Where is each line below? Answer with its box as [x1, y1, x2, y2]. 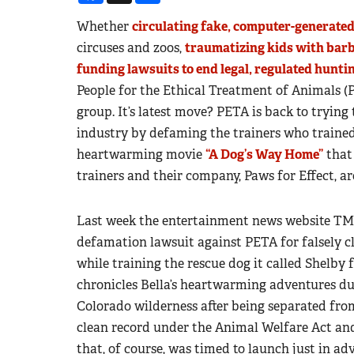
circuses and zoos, [77, 39, 185, 56]
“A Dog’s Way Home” [205, 145, 323, 163]
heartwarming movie [77, 145, 205, 163]
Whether [77, 17, 132, 35]
